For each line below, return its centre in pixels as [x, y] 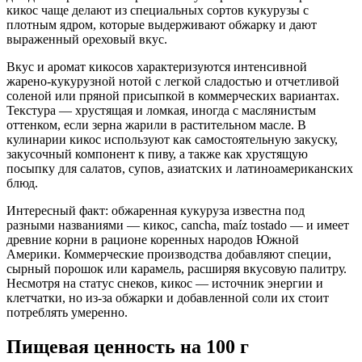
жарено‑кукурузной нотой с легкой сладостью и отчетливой [173, 81]
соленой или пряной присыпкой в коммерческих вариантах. [173, 95]
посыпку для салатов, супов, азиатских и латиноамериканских [180, 168]
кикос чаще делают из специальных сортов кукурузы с [158, 10]
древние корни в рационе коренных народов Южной [153, 239]
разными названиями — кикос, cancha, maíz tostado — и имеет [178, 225]
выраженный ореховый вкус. [87, 39]
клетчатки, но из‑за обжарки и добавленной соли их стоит [168, 297]
